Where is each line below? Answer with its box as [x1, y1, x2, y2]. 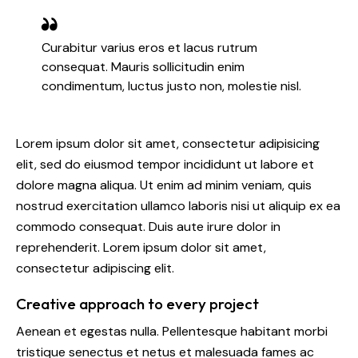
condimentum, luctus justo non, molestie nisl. [42, 78, 301, 95]
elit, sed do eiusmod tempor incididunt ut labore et [16, 155, 314, 173]
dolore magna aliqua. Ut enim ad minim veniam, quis [16, 176, 312, 193]
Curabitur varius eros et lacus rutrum [42, 39, 257, 57]
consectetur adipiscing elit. [16, 259, 174, 276]
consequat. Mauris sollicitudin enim [42, 58, 245, 76]
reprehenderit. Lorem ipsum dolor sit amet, [16, 238, 266, 256]
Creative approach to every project [16, 293, 259, 313]
